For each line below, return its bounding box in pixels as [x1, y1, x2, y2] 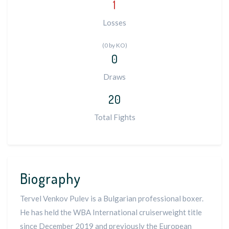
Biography [20, 169, 81, 188]
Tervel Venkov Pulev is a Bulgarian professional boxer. [20, 194, 203, 203]
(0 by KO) [102, 41, 127, 49]
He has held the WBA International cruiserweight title [20, 208, 202, 217]
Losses [103, 18, 126, 27]
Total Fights [94, 112, 135, 122]
